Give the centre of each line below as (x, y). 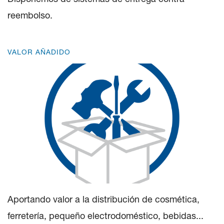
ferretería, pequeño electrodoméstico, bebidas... (105, 215)
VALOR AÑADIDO (39, 52)
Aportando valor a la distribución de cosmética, (103, 199)
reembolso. (31, 15)
